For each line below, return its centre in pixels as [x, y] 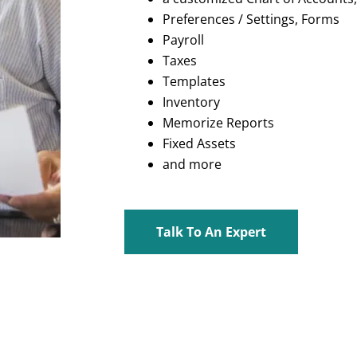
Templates [194, 81]
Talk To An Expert [212, 231]
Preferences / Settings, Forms [251, 19]
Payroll [184, 39]
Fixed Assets [200, 143]
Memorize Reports [219, 122]
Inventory [192, 102]
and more [192, 164]
